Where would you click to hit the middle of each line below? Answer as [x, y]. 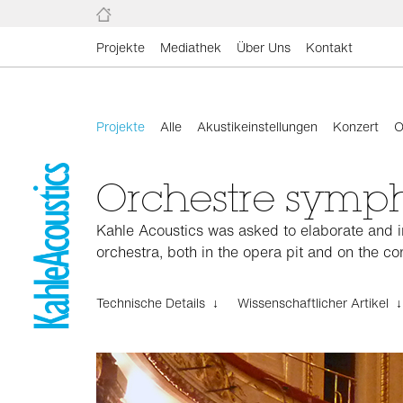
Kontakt [329, 47]
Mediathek [191, 47]
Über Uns [264, 47]
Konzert [356, 126]
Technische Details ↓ [157, 303]
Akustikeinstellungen [257, 126]
